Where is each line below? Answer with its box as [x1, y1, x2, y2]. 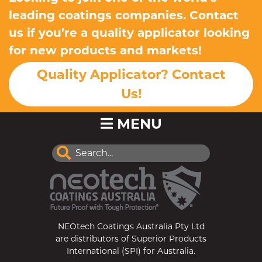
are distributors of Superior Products [56, 233, 206, 244]
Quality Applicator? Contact [36, 67, 226, 82]
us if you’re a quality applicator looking [9, 26, 250, 40]
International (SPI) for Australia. [67, 246, 195, 256]
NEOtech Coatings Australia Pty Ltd [57, 221, 205, 232]
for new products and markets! [9, 43, 202, 57]
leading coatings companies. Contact [9, 8, 239, 22]
